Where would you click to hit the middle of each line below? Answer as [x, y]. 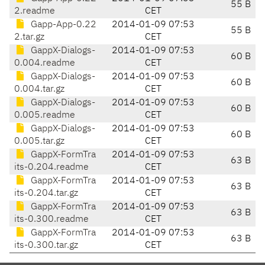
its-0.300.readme [51, 220]
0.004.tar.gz [39, 90]
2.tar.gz [29, 38]
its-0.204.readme [51, 168]
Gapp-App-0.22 [62, 25]
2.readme [35, 12]
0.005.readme [45, 116]
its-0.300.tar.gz [46, 246]
